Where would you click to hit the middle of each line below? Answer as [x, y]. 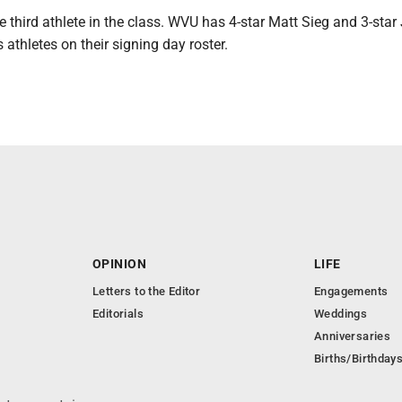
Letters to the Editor [147, 291]
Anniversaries [353, 336]
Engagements [351, 291]
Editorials [118, 314]
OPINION [119, 264]
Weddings [341, 314]
